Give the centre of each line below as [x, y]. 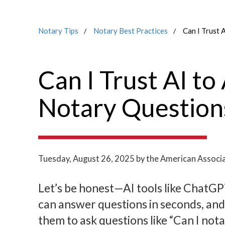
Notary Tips [58, 31]
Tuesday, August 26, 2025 [86, 159]
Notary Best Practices [130, 31]
